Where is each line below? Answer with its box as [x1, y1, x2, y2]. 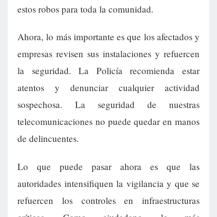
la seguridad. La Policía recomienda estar [17, 64, 200, 77]
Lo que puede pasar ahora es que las [17, 160, 200, 172]
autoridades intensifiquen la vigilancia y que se [17, 177, 200, 189]
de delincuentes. [17, 132, 79, 145]
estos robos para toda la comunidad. [17, 3, 154, 15]
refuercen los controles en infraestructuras [17, 194, 200, 206]
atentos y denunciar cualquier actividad [17, 81, 200, 94]
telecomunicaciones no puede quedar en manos [17, 115, 200, 128]
